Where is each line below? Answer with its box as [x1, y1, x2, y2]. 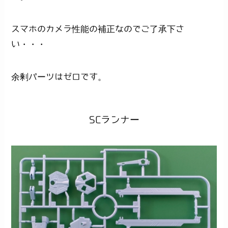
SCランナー [89, 115, 139, 125]
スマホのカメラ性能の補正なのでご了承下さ [11, 24, 185, 34]
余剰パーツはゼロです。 [11, 72, 107, 81]
